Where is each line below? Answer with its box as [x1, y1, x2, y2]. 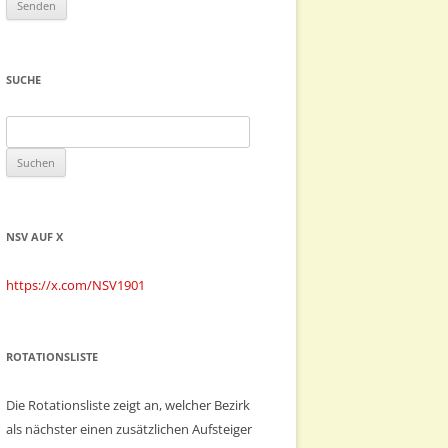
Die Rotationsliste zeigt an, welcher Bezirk [6, 396, 250, 414]
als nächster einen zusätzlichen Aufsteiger [6, 420, 252, 438]
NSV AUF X [6, 229, 63, 244]
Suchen [5, 118, 49, 136]
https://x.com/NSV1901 [6, 276, 145, 294]
